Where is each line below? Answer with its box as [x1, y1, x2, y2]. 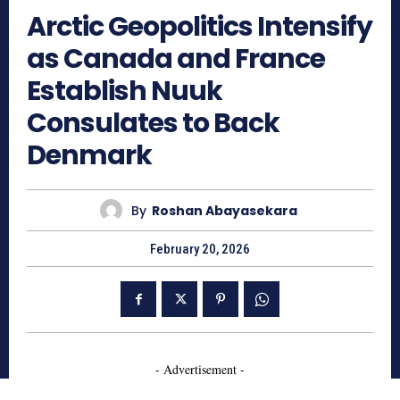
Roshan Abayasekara [152, 201, 297, 220]
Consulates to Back [27, 104, 279, 143]
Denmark [27, 137, 152, 175]
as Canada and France [27, 40, 325, 79]
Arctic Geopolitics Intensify [27, 8, 372, 46]
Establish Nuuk [27, 72, 222, 111]
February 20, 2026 [150, 241, 250, 258]
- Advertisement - [155, 361, 245, 379]
